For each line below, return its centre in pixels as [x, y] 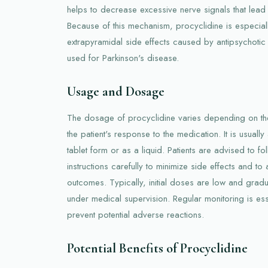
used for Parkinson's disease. [123, 58]
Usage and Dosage [116, 91]
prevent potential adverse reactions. [135, 214]
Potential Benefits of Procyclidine [157, 248]
